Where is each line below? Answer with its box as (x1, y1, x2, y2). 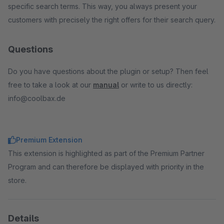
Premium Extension (16, 135, 82, 144)
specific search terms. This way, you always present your (8, 2, 197, 10)
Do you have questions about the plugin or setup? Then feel (8, 67, 208, 75)
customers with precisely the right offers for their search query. (8, 15, 215, 24)
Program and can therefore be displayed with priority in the (8, 162, 204, 171)
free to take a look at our (8, 80, 93, 89)
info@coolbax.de (8, 94, 65, 102)
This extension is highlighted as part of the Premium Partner (8, 149, 204, 157)
